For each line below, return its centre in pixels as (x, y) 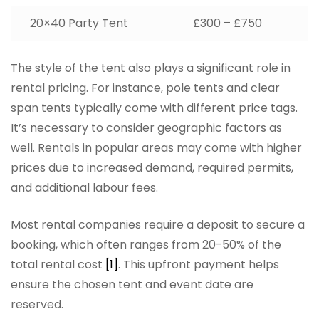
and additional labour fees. (84, 188)
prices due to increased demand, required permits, (152, 168)
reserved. (37, 305)
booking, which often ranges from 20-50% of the (146, 245)
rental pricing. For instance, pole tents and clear (145, 88)
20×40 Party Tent (79, 23)
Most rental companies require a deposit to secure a (158, 225)
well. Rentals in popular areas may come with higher (156, 148)
